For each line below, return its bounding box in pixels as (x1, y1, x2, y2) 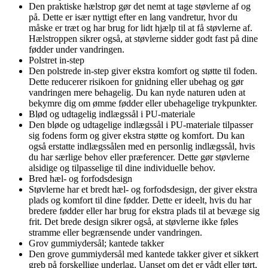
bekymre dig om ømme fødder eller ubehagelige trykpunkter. (29, 98, 257, 108)
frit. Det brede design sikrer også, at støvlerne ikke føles (29, 216, 238, 227)
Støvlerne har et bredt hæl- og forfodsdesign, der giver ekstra (29, 184, 257, 194)
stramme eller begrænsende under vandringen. (29, 227, 202, 237)
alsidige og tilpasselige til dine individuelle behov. (29, 162, 215, 173)
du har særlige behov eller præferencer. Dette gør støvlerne (29, 151, 249, 162)
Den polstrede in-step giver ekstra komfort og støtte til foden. (29, 65, 257, 76)
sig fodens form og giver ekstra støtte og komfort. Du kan (29, 130, 245, 141)
